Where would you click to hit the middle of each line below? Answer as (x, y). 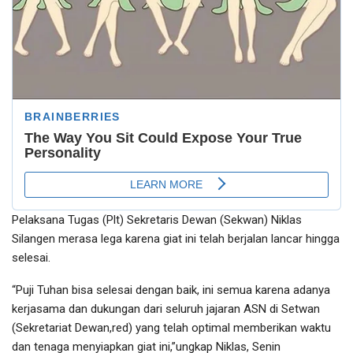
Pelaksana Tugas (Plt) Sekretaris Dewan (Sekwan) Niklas (157, 220)
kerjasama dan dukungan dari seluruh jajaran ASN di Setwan (166, 309)
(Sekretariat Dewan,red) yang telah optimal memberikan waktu (171, 328)
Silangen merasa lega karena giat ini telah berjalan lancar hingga (176, 239)
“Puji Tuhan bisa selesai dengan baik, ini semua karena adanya (171, 290)
